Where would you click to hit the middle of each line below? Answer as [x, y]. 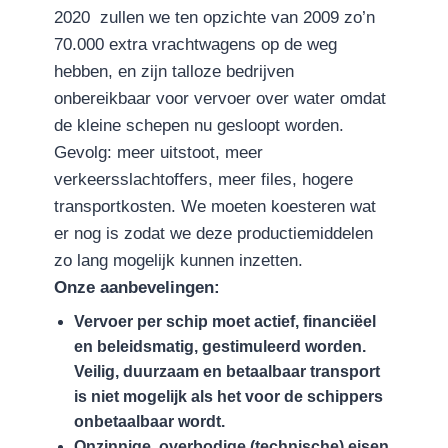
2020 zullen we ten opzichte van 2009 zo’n [214, 18]
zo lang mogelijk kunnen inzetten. [181, 261]
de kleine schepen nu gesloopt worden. [199, 126]
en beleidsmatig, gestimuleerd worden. [220, 347]
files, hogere [307, 180]
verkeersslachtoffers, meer [157, 180]
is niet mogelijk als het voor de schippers [228, 397]
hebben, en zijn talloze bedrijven [174, 72]
